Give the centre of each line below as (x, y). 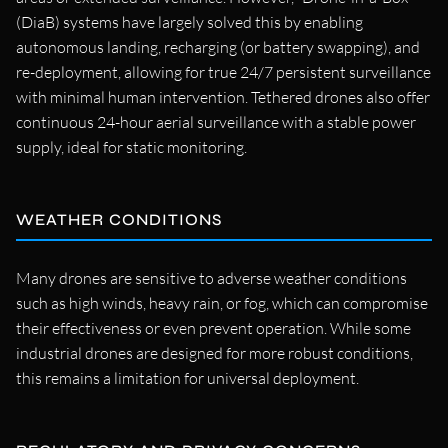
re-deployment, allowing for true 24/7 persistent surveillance (223, 71)
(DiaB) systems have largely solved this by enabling (189, 21)
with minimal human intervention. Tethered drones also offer (223, 96)
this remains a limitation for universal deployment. (187, 377)
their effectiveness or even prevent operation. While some (213, 327)
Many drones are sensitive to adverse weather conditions (211, 277)
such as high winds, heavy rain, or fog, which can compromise (222, 302)
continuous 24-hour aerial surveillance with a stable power (216, 121)
